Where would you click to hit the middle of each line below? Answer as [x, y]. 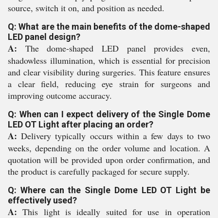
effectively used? [42, 200]
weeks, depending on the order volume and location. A [109, 148]
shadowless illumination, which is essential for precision [109, 60]
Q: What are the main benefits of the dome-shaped [109, 27]
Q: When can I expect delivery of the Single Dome [109, 114]
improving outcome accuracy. [60, 95]
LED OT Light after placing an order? [81, 124]
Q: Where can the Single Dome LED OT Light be [109, 190]
